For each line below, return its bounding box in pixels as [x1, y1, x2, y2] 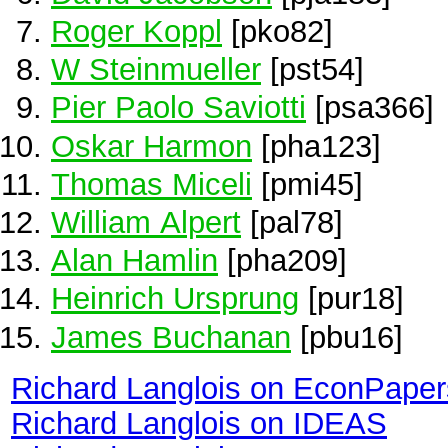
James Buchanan [51, 319, 291, 354]
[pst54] [261, 52, 364, 87]
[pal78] [241, 204, 343, 239]
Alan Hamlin [51, 243, 218, 278]
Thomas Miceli [51, 166, 252, 201]
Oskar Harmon [51, 128, 252, 163]
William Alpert [51, 204, 241, 239]
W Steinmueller [51, 52, 261, 87]
